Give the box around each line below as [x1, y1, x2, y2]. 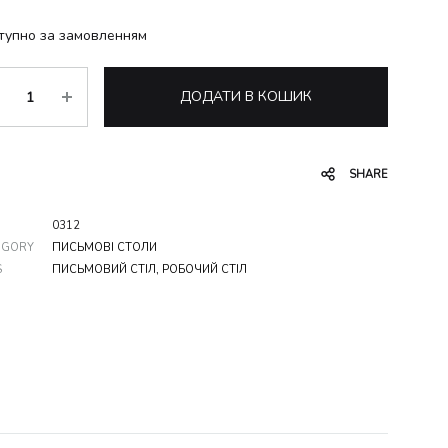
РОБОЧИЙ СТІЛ [161, 262, 247, 277]
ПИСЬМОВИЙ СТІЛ [51, 262, 156, 277]
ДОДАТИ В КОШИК [179, 87, 312, 106]
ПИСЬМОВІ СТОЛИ [51, 240, 157, 255]
